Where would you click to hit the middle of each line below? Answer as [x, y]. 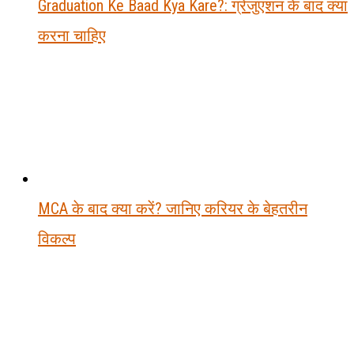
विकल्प [57, 238]
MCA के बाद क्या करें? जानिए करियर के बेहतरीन [173, 208]
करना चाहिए [72, 35]
